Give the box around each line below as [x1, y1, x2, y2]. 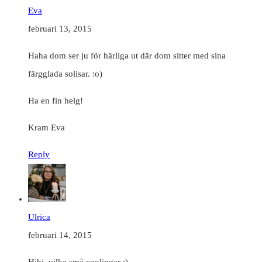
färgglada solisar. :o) [28, 68, 102, 78]
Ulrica [28, 212, 50, 222]
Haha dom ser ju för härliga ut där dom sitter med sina [28, 50, 226, 60]
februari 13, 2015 [28, 23, 92, 33]
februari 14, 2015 [28, 230, 92, 240]
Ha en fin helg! [28, 95, 83, 105]
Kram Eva [28, 122, 65, 132]
